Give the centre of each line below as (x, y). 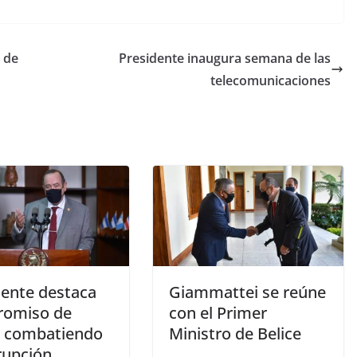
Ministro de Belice (235, 333)
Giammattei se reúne (247, 292)
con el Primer (218, 312)
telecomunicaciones (271, 80)
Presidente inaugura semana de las (225, 58)
